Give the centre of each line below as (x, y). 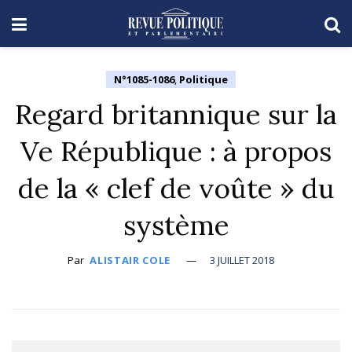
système (176, 225)
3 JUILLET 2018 (242, 260)
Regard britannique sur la (176, 114)
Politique (203, 79)
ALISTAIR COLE (130, 260)
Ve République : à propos (176, 151)
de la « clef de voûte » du (176, 188)
